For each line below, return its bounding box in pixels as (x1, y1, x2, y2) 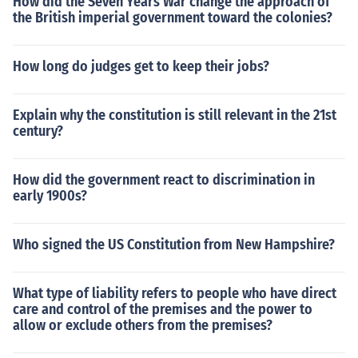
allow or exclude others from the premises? (13, 316, 272, 334)
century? (13, 122, 63, 140)
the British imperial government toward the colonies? (13, 9, 332, 26)
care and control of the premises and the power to (13, 300, 312, 318)
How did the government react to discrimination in (13, 171, 315, 189)
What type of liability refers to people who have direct (13, 284, 336, 302)
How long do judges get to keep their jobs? (13, 58, 269, 75)
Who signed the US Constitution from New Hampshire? (13, 236, 335, 253)
